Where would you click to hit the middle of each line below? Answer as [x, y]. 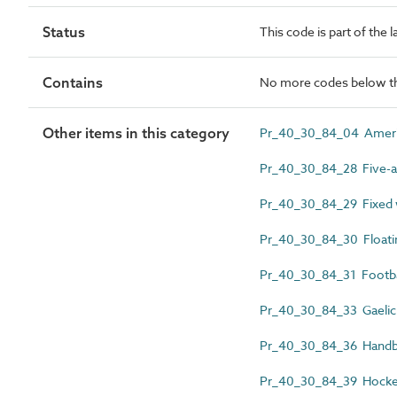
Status [64, 31]
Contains [73, 82]
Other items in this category [136, 132]
